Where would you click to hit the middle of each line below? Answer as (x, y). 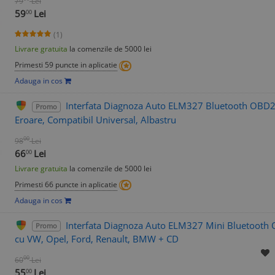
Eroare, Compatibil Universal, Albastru (95, 119)
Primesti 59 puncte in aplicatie (66, 64)
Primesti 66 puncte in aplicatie (66, 184)
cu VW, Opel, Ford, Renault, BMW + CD (97, 239)
